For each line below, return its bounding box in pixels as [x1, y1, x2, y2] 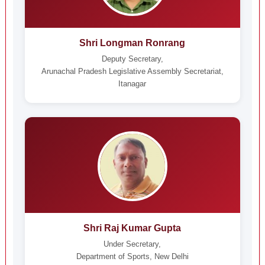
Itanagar [118, 79, 147, 88]
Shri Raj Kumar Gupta [83, 223, 182, 233]
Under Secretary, [104, 240, 161, 248]
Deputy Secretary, [101, 54, 163, 63]
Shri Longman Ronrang [79, 38, 186, 48]
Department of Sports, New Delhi [76, 252, 189, 261]
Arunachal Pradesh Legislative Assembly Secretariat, [41, 67, 224, 76]
